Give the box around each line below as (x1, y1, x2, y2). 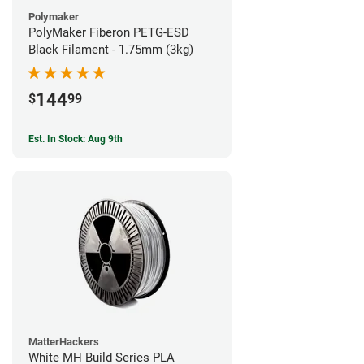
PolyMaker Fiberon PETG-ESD (28, 24, 189, 40)
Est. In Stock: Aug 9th (28, 133, 123, 145)
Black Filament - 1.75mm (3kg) (28, 41, 193, 57)
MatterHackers (28, 336, 99, 349)
